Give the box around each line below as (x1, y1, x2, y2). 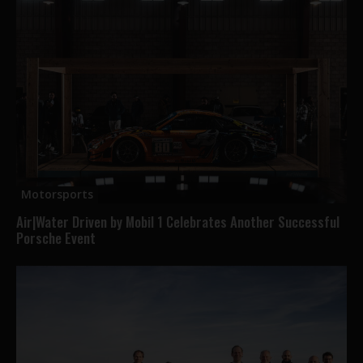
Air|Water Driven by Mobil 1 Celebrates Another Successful (16, 211, 340, 232)
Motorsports (21, 186, 93, 202)
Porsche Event (16, 227, 96, 248)
